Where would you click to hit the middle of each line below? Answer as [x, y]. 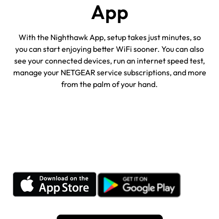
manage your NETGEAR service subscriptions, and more [109, 72]
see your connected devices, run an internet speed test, [109, 60]
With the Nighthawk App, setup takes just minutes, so [109, 37]
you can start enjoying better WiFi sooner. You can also [109, 49]
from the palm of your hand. [109, 84]
